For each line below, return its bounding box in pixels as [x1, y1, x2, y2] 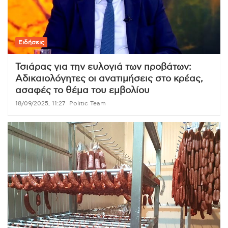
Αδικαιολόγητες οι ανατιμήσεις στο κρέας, [15, 74, 203, 84]
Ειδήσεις [18, 39, 44, 46]
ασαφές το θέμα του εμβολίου [15, 86, 150, 96]
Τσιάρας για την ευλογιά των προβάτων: [15, 63, 191, 72]
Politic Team [69, 100, 106, 107]
